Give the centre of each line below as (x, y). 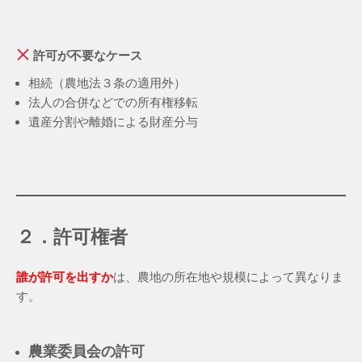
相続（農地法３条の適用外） (107, 82)
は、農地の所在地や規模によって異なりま (228, 276)
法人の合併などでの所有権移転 (113, 102)
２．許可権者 (72, 237)
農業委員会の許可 (86, 351)
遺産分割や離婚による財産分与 (113, 121)
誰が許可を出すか (65, 276)
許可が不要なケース (86, 55)
